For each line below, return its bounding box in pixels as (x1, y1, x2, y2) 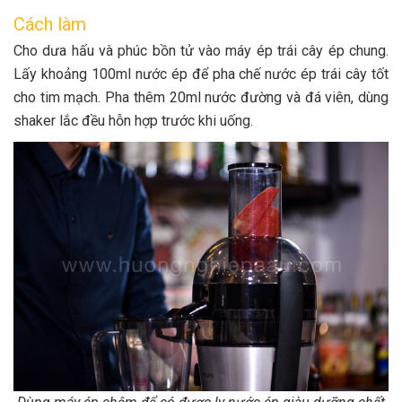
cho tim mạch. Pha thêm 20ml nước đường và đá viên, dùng (13, 88, 389, 106)
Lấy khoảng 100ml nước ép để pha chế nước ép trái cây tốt (13, 65, 389, 83)
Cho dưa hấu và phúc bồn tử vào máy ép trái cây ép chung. (13, 41, 389, 59)
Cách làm (13, 13, 86, 35)
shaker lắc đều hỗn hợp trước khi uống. (13, 111, 253, 129)
